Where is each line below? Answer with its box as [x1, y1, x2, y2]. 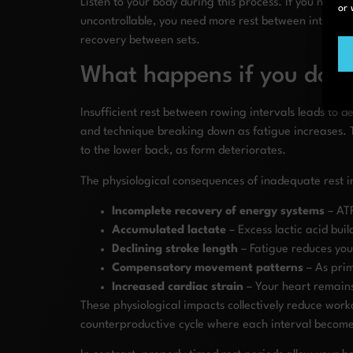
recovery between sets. [80, 34, 200, 46]
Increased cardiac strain [112, 281, 243, 294]
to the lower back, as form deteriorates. [80, 145, 286, 158]
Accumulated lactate [112, 225, 226, 237]
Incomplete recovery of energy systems [112, 206, 325, 218]
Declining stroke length [112, 243, 238, 256]
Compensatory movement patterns [112, 262, 303, 275]
